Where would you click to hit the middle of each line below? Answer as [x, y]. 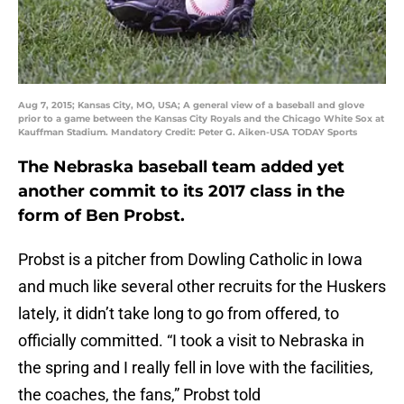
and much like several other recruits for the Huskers [202, 287]
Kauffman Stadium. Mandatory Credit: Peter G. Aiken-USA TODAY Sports [188, 133]
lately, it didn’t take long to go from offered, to [179, 314]
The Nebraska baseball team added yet [181, 167]
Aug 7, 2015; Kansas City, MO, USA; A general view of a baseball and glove [191, 106]
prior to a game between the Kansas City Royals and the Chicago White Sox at [201, 119]
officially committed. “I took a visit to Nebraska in [191, 341]
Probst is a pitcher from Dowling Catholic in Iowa [190, 260]
